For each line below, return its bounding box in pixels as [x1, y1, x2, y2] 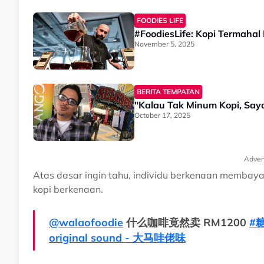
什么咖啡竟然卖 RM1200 [123, 216, 249, 230]
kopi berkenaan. [33, 183, 103, 196]
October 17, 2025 [134, 111, 190, 120]
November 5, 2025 [134, 39, 194, 49]
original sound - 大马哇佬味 [49, 231, 186, 245]
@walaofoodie [49, 216, 123, 230]
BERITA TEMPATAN [137, 87, 200, 97]
